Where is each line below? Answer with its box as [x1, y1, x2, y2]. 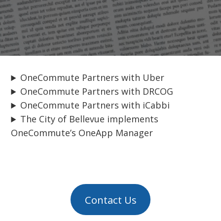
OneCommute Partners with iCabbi [20, 99, 170, 111]
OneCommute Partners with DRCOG [20, 85, 174, 98]
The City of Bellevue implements [20, 113, 159, 125]
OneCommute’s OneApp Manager [11, 127, 153, 139]
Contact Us [84, 192, 137, 207]
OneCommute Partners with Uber [20, 72, 165, 84]
